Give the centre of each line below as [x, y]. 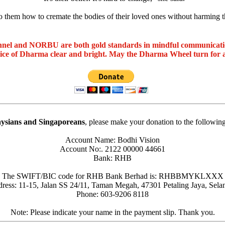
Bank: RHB [113, 158]
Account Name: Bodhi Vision [113, 140]
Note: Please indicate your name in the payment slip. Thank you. [113, 212]
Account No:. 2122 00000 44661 [113, 149]
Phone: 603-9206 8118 [113, 194]
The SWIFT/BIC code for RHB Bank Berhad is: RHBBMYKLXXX [113, 176]
